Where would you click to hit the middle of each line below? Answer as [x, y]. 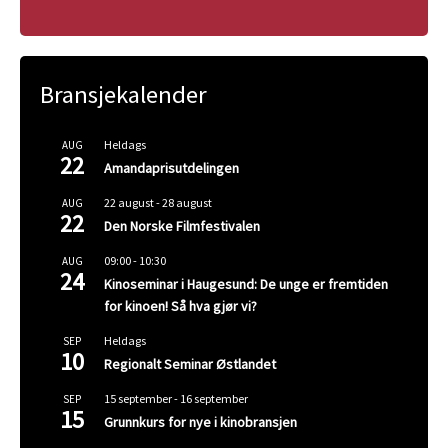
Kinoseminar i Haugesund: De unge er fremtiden [246, 284]
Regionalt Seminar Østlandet [190, 364]
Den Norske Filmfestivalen [182, 226]
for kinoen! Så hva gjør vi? [180, 306]
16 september [214, 399]
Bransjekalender [123, 95]
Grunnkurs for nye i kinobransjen [200, 422]
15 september [138, 399]
